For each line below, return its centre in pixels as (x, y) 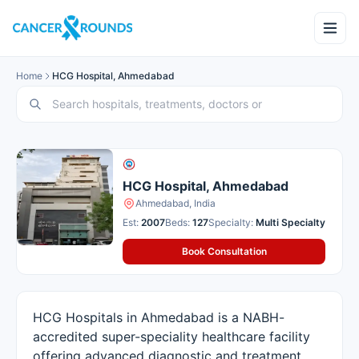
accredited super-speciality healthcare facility (171, 337)
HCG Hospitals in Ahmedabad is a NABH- (159, 317)
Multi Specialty (290, 222)
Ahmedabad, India (175, 203)
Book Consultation (224, 251)
